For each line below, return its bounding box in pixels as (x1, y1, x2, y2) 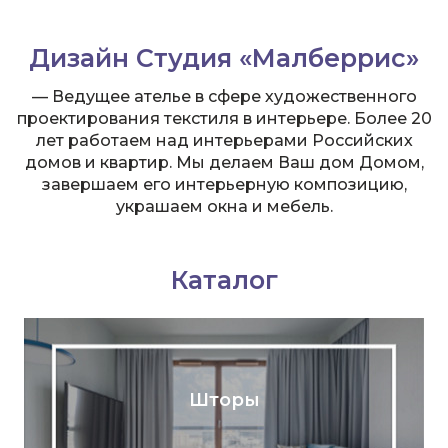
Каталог (170, 265, 278, 295)
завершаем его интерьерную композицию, (41, 175, 407, 194)
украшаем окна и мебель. (115, 197, 333, 216)
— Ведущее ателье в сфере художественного (31, 87, 417, 106)
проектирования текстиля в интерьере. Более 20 (16, 109, 432, 128)
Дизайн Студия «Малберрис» (29, 43, 419, 73)
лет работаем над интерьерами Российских (35, 131, 413, 150)
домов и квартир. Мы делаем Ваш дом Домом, (24, 153, 424, 172)
